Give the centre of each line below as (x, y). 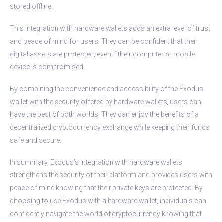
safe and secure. (36, 140)
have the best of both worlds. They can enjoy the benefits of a (104, 114)
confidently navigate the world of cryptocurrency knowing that (106, 213)
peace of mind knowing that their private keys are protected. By (106, 188)
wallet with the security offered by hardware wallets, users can (106, 101)
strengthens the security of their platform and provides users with (111, 175)
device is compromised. (47, 67)
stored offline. (31, 6)
